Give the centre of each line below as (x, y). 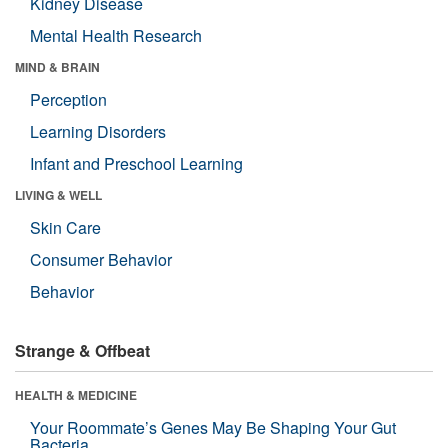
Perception (68, 99)
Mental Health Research (116, 35)
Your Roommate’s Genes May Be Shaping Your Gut (213, 427)
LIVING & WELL (58, 194)
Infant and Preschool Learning (136, 163)
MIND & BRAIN (57, 66)
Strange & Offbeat (82, 350)
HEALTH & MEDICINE (76, 394)
